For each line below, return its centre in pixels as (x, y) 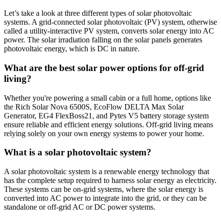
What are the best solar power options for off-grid (104, 68)
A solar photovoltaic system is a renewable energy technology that (107, 172)
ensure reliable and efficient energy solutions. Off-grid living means (109, 124)
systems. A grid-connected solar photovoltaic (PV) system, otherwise (110, 22)
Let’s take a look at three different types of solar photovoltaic (98, 13)
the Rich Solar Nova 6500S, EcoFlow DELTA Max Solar (94, 107)
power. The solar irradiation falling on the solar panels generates (103, 40)
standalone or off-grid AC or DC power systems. (80, 207)
